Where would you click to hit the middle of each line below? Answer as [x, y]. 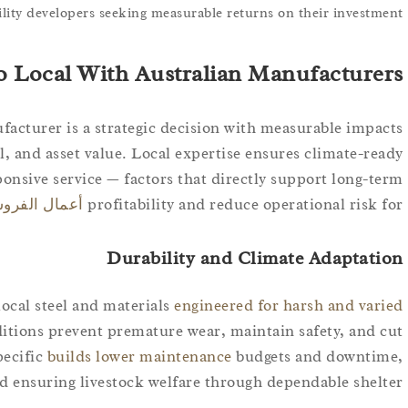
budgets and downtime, [317, 356]
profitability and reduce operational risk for [245, 204]
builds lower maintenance [139, 356]
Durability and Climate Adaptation [255, 258]
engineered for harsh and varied [289, 305]
